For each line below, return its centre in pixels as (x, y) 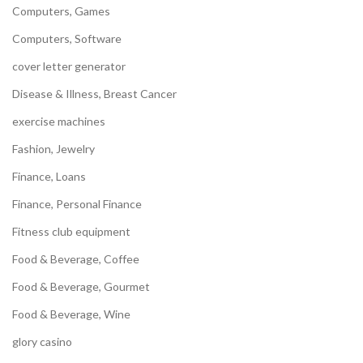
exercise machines (59, 122)
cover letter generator (69, 66)
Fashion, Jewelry (53, 149)
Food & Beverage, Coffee (76, 259)
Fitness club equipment (71, 232)
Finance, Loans (49, 177)
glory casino (42, 342)
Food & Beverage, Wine (71, 314)
